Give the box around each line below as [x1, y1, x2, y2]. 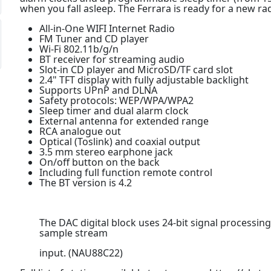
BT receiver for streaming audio [39, 52, 184, 66]
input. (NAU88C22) [39, 246, 123, 260]
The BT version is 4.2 [39, 175, 132, 189]
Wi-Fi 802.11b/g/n [39, 42, 119, 56]
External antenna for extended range [39, 114, 209, 128]
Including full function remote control [39, 165, 212, 179]
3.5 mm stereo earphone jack [39, 145, 173, 158]
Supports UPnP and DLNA [39, 83, 157, 97]
